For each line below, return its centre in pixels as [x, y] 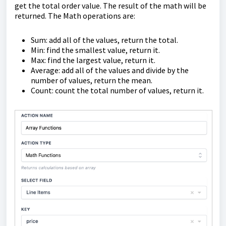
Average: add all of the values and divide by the [110, 70]
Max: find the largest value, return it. [93, 60]
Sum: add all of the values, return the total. [104, 40]
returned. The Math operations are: [75, 16]
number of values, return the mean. [92, 80]
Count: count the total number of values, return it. [117, 91]
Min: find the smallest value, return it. [95, 50]
